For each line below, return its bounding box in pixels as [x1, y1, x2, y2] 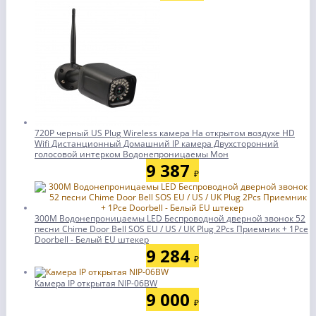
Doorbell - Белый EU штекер [35, 233, 149, 245]
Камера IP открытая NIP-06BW [35, 277, 157, 289]
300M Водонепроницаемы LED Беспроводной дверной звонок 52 [35, 212, 305, 224]
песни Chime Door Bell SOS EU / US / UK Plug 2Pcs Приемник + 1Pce [35, 223, 308, 235]
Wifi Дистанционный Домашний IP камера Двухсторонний [35, 138, 279, 150]
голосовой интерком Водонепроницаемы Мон [35, 148, 229, 160]
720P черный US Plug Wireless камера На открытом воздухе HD [35, 127, 295, 139]
